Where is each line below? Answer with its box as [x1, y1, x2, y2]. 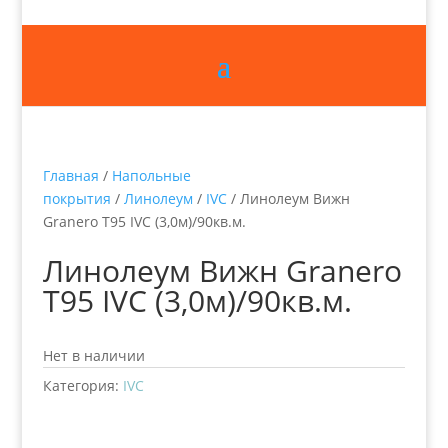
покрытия [42, 188, 111, 208]
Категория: [42, 375, 123, 395]
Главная [42, 165, 99, 185]
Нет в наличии [42, 345, 145, 365]
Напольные [111, 165, 191, 185]
